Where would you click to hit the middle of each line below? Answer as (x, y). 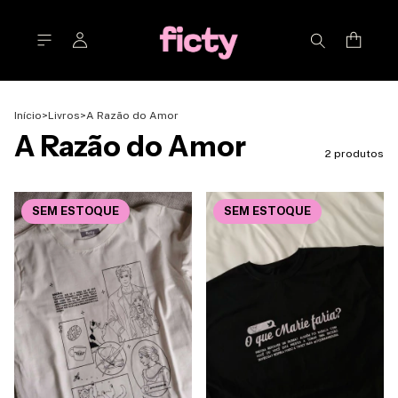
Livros (64, 115)
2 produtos (354, 153)
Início (28, 115)
